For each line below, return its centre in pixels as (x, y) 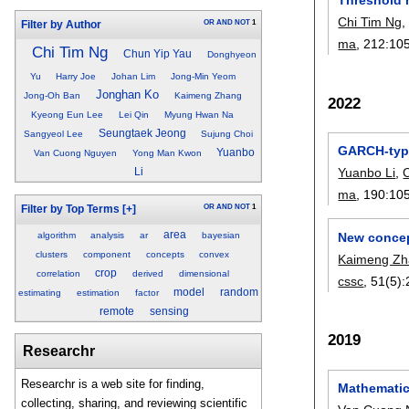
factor (147, 292)
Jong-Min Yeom (203, 77)
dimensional (204, 273)
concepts (165, 254)
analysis (108, 235)
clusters (52, 254)
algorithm (56, 235)
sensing (169, 311)
